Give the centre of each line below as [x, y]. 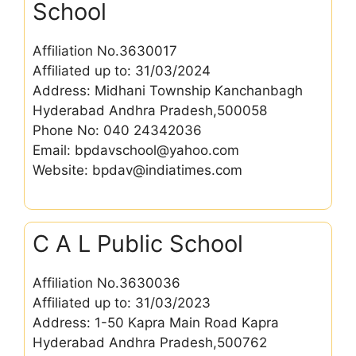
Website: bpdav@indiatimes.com [137, 170]
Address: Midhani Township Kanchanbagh [168, 91]
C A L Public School [138, 243]
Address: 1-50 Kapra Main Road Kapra [156, 322]
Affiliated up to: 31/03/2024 [122, 71]
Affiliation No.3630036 [106, 282]
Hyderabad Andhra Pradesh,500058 [150, 110]
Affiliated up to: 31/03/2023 [122, 302]
